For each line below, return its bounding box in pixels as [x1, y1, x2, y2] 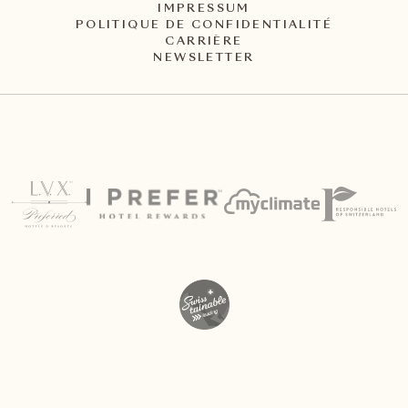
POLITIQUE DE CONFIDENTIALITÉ [75, 20, 333, 32]
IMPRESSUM [158, 4, 250, 15]
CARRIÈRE [165, 36, 243, 48]
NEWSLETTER [153, 53, 255, 65]
